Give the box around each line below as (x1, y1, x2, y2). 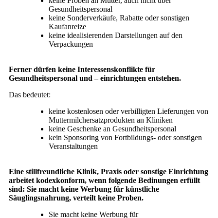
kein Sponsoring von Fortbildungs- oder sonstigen (48, 133, 202, 142)
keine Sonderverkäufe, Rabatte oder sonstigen (48, 13, 189, 22)
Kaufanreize (48, 22, 86, 31)
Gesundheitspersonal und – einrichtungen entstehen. (9, 73, 181, 82)
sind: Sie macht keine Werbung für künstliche (9, 184, 159, 193)
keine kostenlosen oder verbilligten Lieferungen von (48, 107, 208, 115)
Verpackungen (48, 39, 93, 48)
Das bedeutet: (9, 90, 51, 99)
